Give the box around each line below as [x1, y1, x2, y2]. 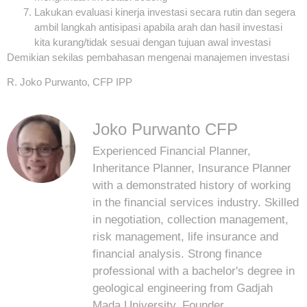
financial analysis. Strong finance [93, 247, 262, 260]
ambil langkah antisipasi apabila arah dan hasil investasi [34, 21, 282, 33]
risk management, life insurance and [93, 230, 278, 243]
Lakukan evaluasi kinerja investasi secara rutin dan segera [34, 5, 295, 18]
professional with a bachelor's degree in [93, 264, 295, 278]
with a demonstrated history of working [93, 178, 291, 192]
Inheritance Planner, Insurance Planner [93, 161, 291, 175]
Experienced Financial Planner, [93, 144, 251, 158]
